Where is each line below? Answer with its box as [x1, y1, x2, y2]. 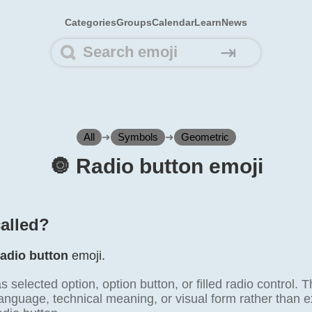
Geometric [180, 131, 229, 143]
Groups [116, 17, 152, 28]
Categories [65, 17, 116, 28]
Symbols [117, 131, 158, 143]
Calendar [152, 17, 194, 28]
